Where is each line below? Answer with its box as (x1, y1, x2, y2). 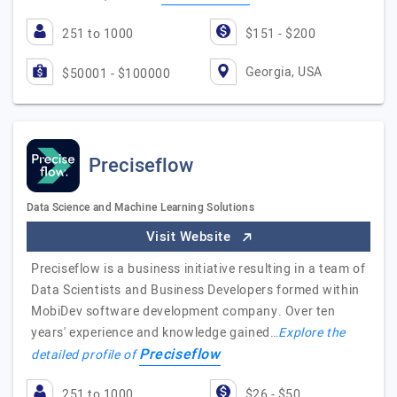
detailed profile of (31, 346, 139, 364)
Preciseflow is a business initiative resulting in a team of (31, 260, 366, 278)
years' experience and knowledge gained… (31, 323, 279, 342)
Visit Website (145, 227, 235, 246)
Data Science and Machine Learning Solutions (27, 199, 254, 215)
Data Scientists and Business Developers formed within (31, 281, 360, 300)
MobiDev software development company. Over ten (31, 302, 336, 321)
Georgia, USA (245, 62, 323, 82)
